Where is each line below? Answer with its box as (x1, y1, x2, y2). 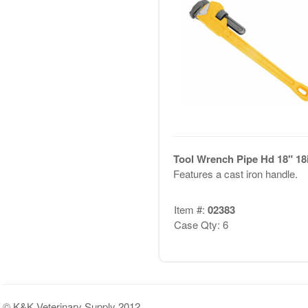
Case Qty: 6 (173, 217, 228, 232)
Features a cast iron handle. (173, 166, 298, 181)
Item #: (173, 202, 208, 217)
